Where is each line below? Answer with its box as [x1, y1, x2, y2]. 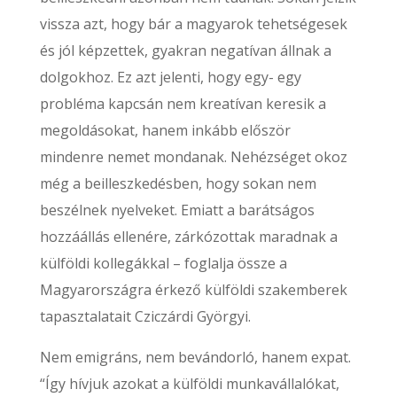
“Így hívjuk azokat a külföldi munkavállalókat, [39, 374, 339, 393]
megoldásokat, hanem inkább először [39, 121, 291, 140]
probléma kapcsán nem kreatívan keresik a [39, 94, 326, 113]
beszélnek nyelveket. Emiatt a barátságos [39, 200, 315, 220]
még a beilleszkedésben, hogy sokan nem [39, 174, 316, 193]
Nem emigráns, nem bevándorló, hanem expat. [39, 347, 351, 367]
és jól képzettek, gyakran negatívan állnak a [39, 41, 331, 60]
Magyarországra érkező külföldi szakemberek [39, 280, 347, 300]
